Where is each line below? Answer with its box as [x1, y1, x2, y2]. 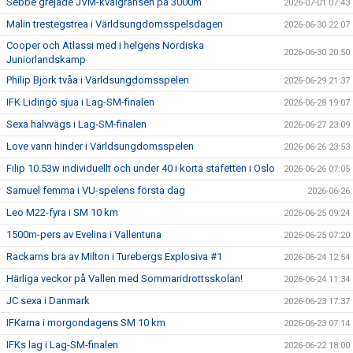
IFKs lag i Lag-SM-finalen [6, 339, 118, 351]
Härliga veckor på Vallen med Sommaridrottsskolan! [6, 273, 243, 284]
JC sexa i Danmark [6, 295, 90, 307]
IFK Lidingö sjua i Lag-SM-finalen [6, 96, 154, 108]
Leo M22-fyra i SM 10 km [6, 206, 118, 218]
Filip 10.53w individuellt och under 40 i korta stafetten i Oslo [6, 162, 275, 174]
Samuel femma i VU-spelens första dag [6, 184, 185, 196]
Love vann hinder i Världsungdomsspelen [6, 140, 194, 152]
